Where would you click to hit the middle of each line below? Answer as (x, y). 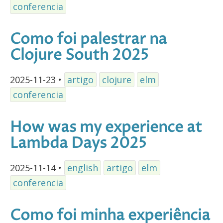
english (83, 167)
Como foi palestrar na (88, 40)
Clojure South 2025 (79, 56)
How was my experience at (106, 128)
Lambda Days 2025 (78, 144)
